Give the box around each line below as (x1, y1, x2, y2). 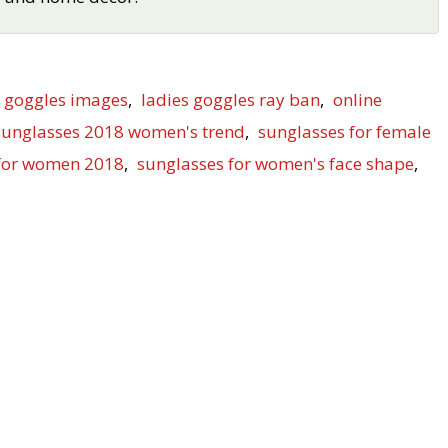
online (333, 87, 382, 111)
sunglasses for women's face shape (137, 151, 414, 175)
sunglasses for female (258, 119, 431, 143)
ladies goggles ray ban (141, 87, 320, 111)
